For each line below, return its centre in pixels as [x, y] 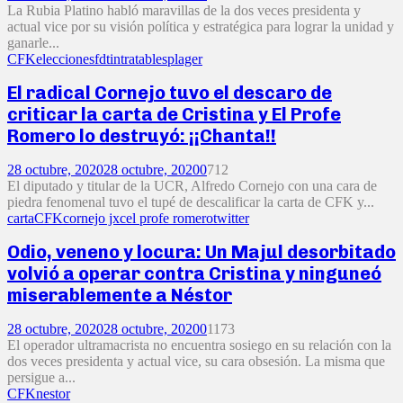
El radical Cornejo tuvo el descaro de [170, 93]
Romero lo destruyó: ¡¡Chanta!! [142, 136]
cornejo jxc [94, 218]
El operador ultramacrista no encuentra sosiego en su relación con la [199, 345]
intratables [139, 58]
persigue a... [41, 377]
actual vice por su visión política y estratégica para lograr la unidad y [201, 26]
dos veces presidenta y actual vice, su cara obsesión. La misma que [196, 361]
